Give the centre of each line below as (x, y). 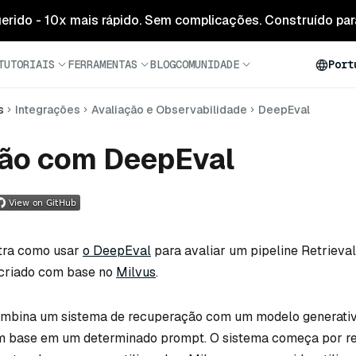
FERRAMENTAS (103, 64)
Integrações (48, 110)
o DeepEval (117, 250)
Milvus (136, 272)
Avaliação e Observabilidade (169, 110)
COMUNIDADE (207, 64)
